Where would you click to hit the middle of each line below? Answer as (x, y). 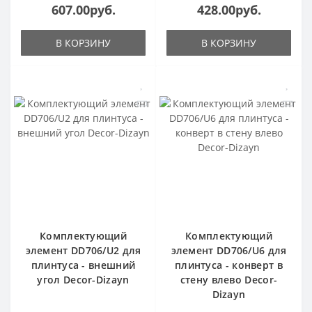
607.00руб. (83, 10)
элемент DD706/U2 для (83, 251)
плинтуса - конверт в (228, 265)
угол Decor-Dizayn (83, 280)
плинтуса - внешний (83, 265)
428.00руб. (229, 10)
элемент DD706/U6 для (229, 251)
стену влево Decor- (229, 280)
